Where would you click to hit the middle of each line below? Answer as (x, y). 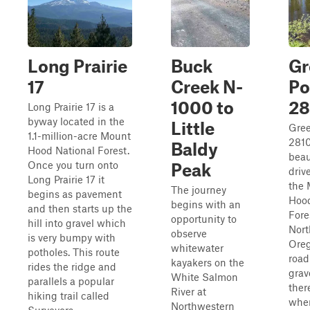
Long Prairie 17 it (66, 179)
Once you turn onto (73, 165)
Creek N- (207, 86)
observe (189, 233)
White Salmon (204, 277)
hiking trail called (69, 295)
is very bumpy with (72, 237)
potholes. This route (74, 252)
